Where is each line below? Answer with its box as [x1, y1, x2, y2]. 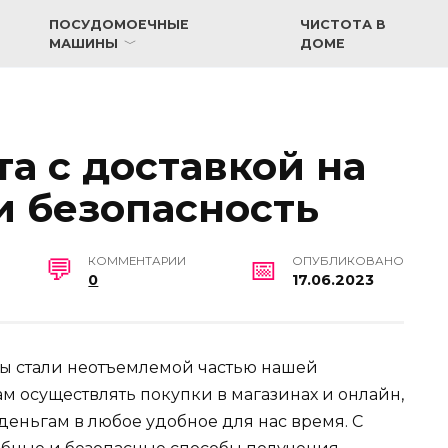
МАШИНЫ [49, 36, 119, 51]
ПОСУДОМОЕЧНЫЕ [49, 17, 190, 32]
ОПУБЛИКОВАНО [291, 254, 404, 269]
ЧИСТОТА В [300, 17, 387, 32]
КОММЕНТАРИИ [88, 254, 187, 269]
